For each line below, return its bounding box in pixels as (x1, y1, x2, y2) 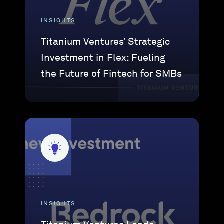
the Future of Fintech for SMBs (41, 69, 182, 79)
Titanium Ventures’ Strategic (41, 37, 170, 47)
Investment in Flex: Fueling (41, 53, 166, 63)
